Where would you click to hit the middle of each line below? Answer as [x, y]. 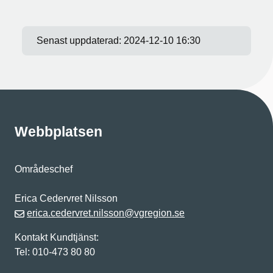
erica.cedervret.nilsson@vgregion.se [106, 213]
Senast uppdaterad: [80, 41]
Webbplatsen [58, 132]
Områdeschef [44, 169]
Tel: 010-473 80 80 [56, 252]
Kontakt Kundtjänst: [57, 237]
